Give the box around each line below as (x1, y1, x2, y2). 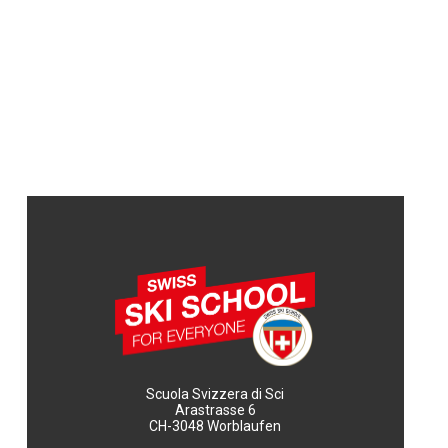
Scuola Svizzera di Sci (146, 386, 285, 402)
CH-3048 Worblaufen (149, 418, 282, 434)
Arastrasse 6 (174, 402, 256, 418)
